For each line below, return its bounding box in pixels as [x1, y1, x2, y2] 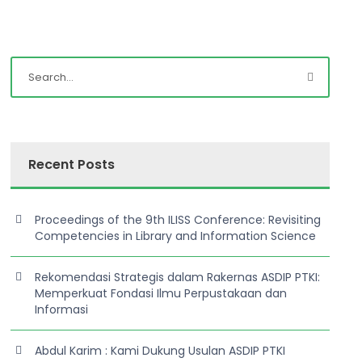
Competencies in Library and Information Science [35, 228, 317, 244]
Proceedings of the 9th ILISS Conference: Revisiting [35, 212, 322, 228]
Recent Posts [28, 155, 116, 174]
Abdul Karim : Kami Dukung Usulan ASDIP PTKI [35, 343, 286, 359]
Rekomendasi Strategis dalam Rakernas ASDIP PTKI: [35, 269, 321, 285]
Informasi [35, 301, 89, 318]
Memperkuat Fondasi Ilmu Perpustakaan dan [35, 285, 288, 301]
